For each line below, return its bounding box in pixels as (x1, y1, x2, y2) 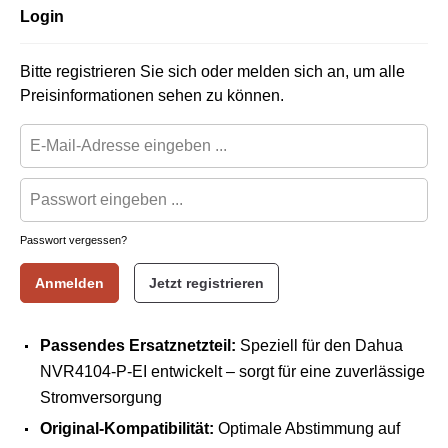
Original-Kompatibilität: (40, 420, 214, 437)
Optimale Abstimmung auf (214, 420, 400, 437)
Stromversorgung (40, 389, 162, 406)
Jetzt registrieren (149, 275, 264, 291)
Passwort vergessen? (20, 234, 127, 246)
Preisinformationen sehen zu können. (20, 87, 284, 104)
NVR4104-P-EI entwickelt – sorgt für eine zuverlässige (40, 363, 425, 380)
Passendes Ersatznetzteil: (40, 337, 236, 354)
